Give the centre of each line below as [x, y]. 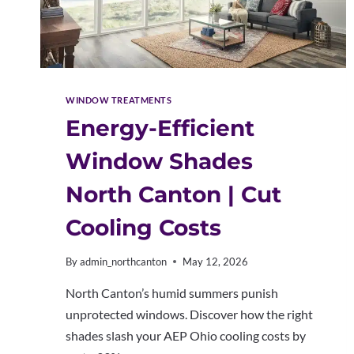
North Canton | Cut [173, 194]
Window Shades [159, 161]
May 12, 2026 [216, 262]
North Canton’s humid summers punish [172, 293]
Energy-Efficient [160, 128]
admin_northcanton [124, 262]
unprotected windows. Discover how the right [189, 314]
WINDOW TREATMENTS [119, 100]
